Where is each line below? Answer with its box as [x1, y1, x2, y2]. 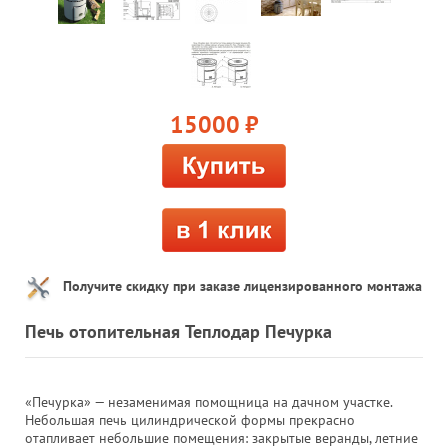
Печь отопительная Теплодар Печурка [25, 319, 332, 343]
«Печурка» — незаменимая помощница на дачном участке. [25, 392, 392, 411]
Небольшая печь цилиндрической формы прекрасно [25, 410, 355, 429]
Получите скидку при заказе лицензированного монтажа [63, 276, 422, 295]
